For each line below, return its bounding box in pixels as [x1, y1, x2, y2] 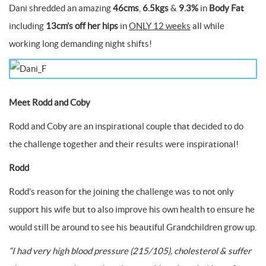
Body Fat [209, 3, 244, 13]
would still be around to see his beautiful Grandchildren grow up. [9, 222, 256, 232]
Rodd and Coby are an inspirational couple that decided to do [9, 121, 243, 131]
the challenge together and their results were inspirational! [9, 139, 239, 149]
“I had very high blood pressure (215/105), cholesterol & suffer [9, 246, 251, 256]
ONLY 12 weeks [129, 21, 191, 31]
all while [191, 21, 224, 31]
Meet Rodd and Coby [9, 97, 90, 107]
